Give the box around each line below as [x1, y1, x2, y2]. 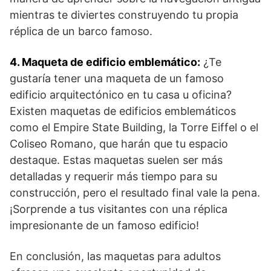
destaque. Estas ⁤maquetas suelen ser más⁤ [10, 154, 223, 166]
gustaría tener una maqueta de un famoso [10, 72, 224, 85]
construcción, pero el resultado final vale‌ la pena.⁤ [10, 186, 260, 199]
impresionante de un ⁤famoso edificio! [10, 219, 199, 232]
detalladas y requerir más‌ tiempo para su [10, 170, 217, 183]
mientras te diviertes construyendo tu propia [10, 8, 238, 21]
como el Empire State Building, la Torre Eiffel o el [10, 121, 258, 134]
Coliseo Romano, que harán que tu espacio [10, 137, 228, 150]
